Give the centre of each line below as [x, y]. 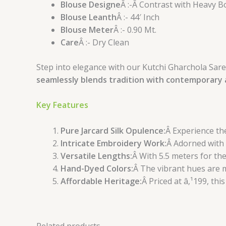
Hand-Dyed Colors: [97, 168]
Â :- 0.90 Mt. [135, 30]
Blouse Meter [87, 30]
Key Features [62, 105]
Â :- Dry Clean [104, 42]
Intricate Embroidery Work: [114, 143]
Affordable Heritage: [101, 181]
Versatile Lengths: [96, 156]
